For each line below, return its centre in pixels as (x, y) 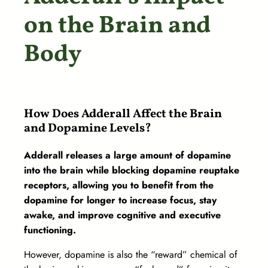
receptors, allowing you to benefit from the (119, 185)
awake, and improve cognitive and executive (122, 215)
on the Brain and (117, 27)
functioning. (51, 230)
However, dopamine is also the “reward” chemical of (131, 255)
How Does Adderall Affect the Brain (123, 115)
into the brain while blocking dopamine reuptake (132, 170)
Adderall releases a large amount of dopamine (127, 156)
